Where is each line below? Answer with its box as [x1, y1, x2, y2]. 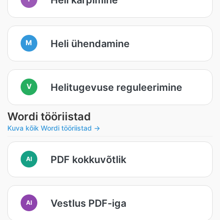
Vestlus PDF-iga [51, 197, 126, 209]
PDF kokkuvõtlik [51, 153, 126, 165]
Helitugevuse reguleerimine [51, 81, 182, 93]
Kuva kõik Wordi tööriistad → [7, 124, 100, 132]
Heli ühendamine [51, 37, 130, 50]
